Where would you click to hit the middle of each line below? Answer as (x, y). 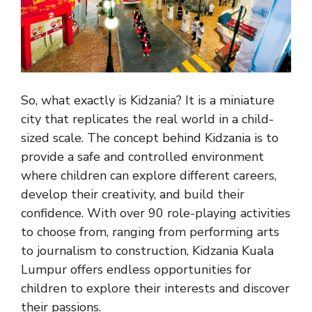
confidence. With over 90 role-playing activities (156, 213)
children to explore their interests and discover (155, 288)
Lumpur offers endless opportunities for (136, 269)
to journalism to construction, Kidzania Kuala (147, 250)
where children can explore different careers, (149, 175)
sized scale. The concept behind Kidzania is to (150, 138)
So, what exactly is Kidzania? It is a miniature (148, 100)
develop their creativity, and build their (133, 194)
